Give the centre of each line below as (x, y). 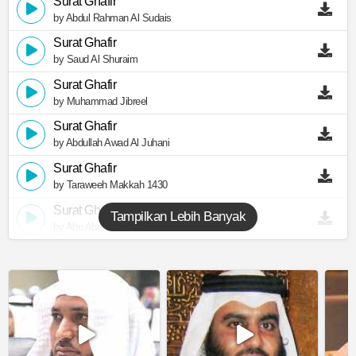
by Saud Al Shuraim (95, 60)
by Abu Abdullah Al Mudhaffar (115, 226)
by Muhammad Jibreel (101, 101)
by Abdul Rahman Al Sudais (112, 17)
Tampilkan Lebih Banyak (178, 217)
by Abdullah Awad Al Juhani (111, 143)
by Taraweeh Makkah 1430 (110, 185)
